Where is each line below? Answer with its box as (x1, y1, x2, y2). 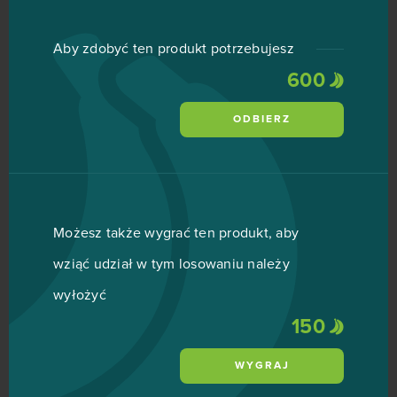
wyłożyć (53, 288, 106, 302)
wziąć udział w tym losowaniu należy (53, 257, 290, 271)
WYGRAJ (234, 361, 290, 371)
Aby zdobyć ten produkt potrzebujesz (53, 42, 294, 56)
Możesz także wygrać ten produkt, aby (53, 226, 299, 240)
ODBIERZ (233, 114, 291, 125)
